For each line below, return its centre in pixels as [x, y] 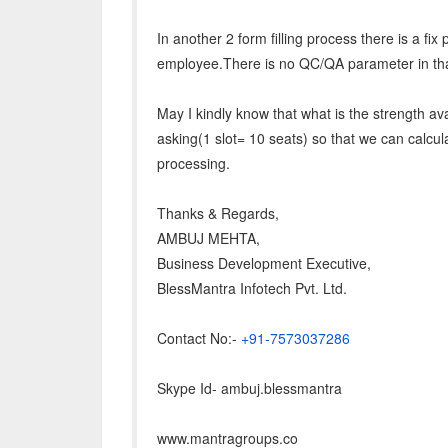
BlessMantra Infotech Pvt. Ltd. [252, 288]
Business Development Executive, [264, 263]
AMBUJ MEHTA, [208, 238]
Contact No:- [199, 338]
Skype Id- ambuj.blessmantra [249, 388]
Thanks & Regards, [218, 213]
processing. [193, 163]
